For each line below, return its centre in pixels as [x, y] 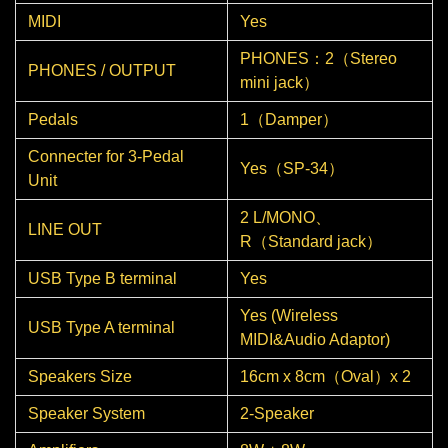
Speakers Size [80, 377]
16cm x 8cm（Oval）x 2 [325, 377]
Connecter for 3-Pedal [106, 157]
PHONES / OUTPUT [102, 71]
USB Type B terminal [102, 279]
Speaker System [86, 414]
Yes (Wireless [289, 316]
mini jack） [279, 83]
